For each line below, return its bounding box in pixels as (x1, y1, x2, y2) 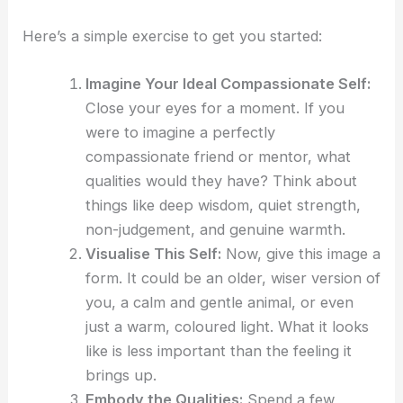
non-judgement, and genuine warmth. (85, 219, 345, 238)
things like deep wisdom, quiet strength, (85, 195, 361, 214)
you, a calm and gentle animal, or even (85, 292, 354, 311)
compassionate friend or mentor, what (85, 147, 351, 166)
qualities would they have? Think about (85, 171, 357, 190)
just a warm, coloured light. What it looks (85, 317, 369, 336)
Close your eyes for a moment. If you (85, 98, 345, 117)
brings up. (85, 365, 157, 384)
